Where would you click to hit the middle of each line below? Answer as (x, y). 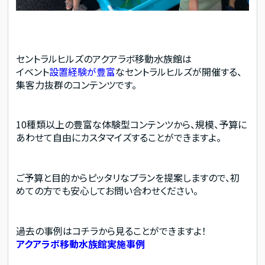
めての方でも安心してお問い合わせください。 (107, 190)
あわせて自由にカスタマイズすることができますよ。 (119, 138)
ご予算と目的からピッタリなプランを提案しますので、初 (128, 177)
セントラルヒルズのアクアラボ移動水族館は (104, 58)
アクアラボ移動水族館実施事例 (81, 243)
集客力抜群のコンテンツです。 (77, 84)
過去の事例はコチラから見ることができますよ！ (112, 230)
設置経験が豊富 (83, 71)
